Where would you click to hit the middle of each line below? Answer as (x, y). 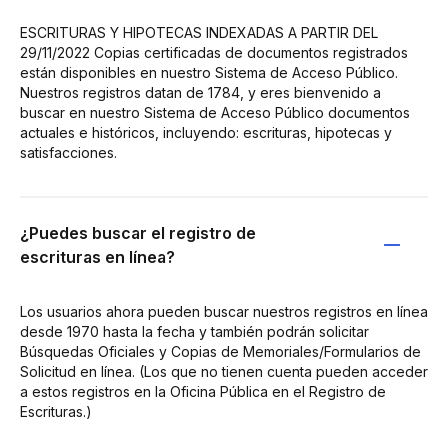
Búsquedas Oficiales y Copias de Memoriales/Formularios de (220, 351)
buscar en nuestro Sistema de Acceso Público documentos (215, 112)
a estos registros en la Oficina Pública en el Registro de (203, 391)
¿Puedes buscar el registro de (138, 232)
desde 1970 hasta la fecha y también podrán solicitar (194, 331)
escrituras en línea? (97, 256)
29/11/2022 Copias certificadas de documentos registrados (214, 52)
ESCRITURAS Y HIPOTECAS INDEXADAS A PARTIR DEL (199, 32)
